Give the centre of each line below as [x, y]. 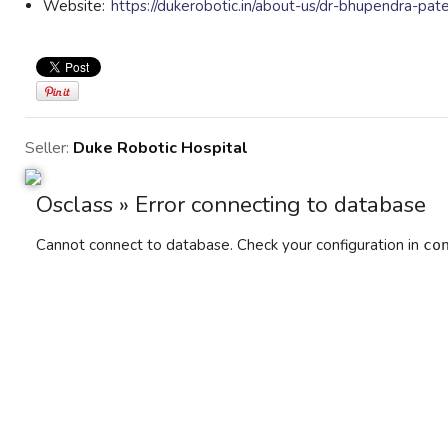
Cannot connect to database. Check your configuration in [229, 245]
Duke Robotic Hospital [160, 148]
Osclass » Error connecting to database [231, 204]
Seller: [49, 148]
